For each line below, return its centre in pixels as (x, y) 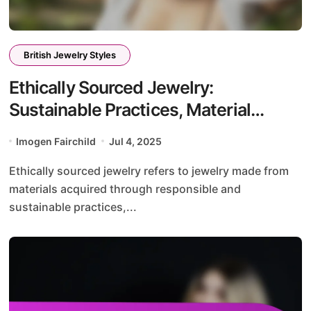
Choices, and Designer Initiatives (137, 132)
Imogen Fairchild (56, 141)
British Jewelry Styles (69, 54)
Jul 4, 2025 (135, 141)
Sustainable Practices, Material (129, 109)
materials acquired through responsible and (125, 188)
